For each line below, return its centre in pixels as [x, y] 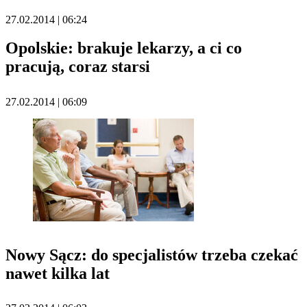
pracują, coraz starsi [78, 66]
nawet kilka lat [58, 273]
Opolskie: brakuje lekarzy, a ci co [124, 48]
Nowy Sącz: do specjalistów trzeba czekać [152, 255]
